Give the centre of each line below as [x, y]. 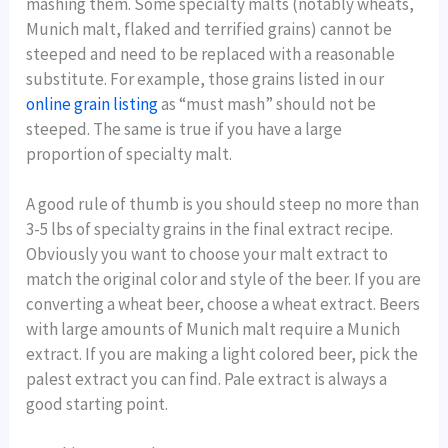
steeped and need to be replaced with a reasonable [211, 53]
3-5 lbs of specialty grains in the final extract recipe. [210, 229]
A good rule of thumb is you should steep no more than [223, 204]
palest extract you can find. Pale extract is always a [207, 379]
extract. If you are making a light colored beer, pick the [222, 354]
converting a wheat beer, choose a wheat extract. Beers [223, 304]
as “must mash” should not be [267, 103]
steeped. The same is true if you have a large [184, 128]
